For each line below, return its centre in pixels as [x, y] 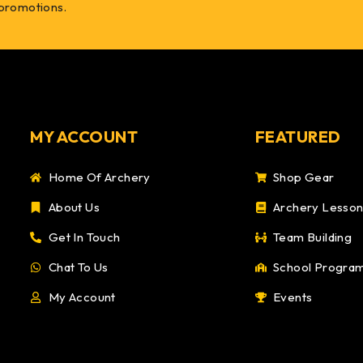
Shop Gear [304, 177]
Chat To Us [78, 267]
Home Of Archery [99, 177]
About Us [74, 207]
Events [293, 297]
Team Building [313, 237]
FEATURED [298, 137]
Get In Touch [84, 237]
